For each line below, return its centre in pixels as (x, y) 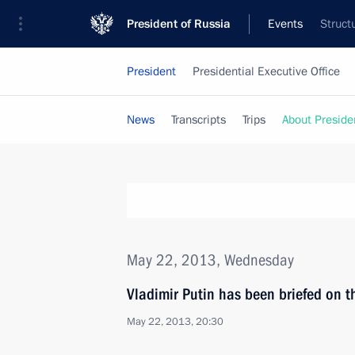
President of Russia (179, 24)
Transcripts (198, 120)
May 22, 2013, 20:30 (175, 322)
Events (285, 24)
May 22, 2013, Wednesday (210, 260)
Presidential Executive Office (266, 71)
